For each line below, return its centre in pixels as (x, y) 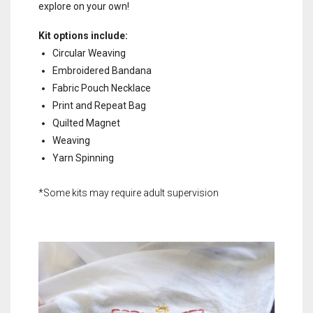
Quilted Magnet (86, 123)
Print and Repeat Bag (99, 105)
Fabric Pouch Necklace (102, 88)
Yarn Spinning (83, 158)
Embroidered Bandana (102, 70)
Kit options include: (83, 35)
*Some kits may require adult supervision (129, 192)
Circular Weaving (89, 53)
